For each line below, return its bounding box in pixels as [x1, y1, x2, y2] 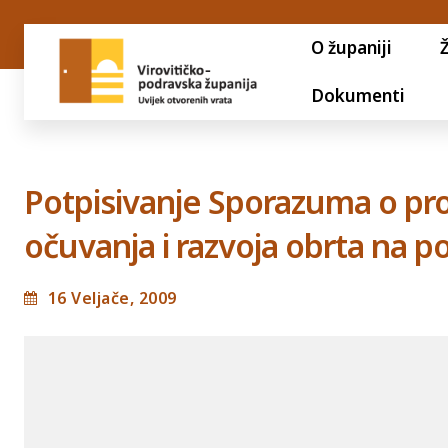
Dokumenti [310, 84, 405, 107]
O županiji [310, 36, 392, 59]
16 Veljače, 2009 [47, 286, 177, 309]
